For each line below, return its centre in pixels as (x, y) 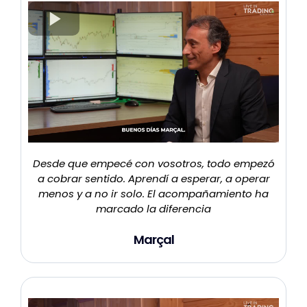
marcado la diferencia (153, 209)
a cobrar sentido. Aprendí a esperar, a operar (153, 179)
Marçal (153, 240)
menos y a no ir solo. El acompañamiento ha (153, 194)
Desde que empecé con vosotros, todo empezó (153, 164)
